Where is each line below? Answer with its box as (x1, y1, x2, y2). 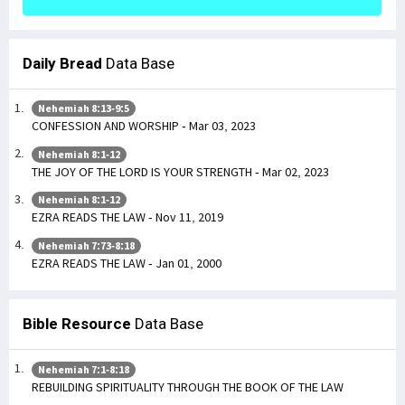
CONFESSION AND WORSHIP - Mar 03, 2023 (32, 118, 256, 135)
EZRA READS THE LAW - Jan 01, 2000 (32, 254, 221, 271)
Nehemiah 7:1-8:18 (38, 362, 129, 376)
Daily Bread (23, 53, 102, 72)
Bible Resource (23, 314, 131, 333)
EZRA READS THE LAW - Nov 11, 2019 (32, 209, 223, 226)
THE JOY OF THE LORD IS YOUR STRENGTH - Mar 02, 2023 (32, 163, 329, 180)
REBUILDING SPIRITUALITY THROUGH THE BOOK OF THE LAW (32, 378, 344, 395)
